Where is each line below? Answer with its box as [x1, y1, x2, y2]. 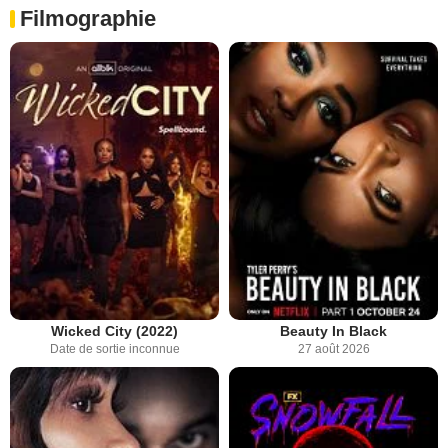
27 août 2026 [297, 342, 370, 357]
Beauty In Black [280, 323, 387, 340]
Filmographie [20, 5, 156, 31]
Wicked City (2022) [51, 323, 178, 340]
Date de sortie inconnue [49, 342, 180, 357]
